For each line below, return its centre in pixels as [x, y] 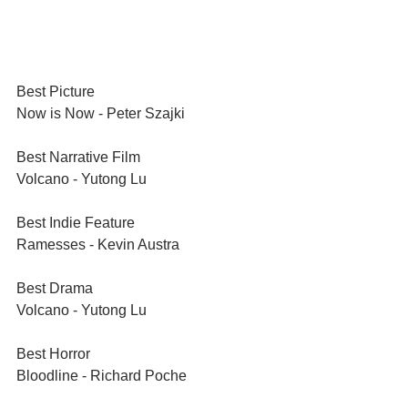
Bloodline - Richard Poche [102, 376]
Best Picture [110, 92]
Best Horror [53, 354]
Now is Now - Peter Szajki [101, 113]
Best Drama [55, 288]
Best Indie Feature [76, 223]
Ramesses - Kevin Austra [98, 245]
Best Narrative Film [151, 157]
